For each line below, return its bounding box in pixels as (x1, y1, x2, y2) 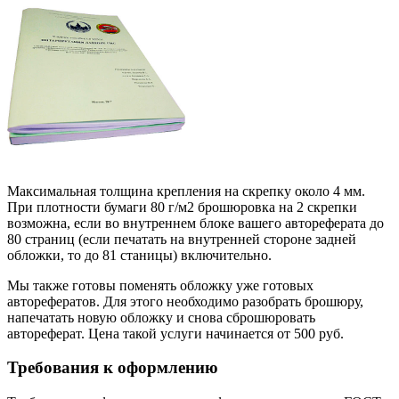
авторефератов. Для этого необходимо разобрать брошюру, (7, 293, 363, 309)
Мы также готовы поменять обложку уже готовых (7, 277, 313, 293)
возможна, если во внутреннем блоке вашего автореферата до (7, 215, 384, 231)
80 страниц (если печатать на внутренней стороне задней (7, 231, 356, 247)
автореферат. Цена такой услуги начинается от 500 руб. (7, 325, 344, 341)
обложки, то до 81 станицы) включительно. (7, 247, 272, 263)
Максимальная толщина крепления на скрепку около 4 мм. (7, 183, 365, 199)
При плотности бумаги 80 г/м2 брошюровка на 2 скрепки (7, 199, 357, 215)
